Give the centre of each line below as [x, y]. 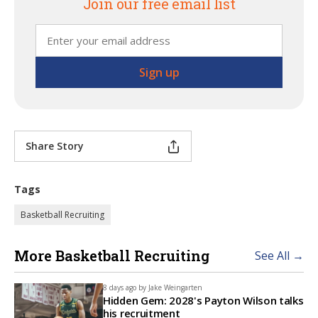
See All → [279, 256]
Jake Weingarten [175, 287]
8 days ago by [125, 287]
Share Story [55, 146]
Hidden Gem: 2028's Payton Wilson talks [203, 300]
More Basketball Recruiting [112, 256]
